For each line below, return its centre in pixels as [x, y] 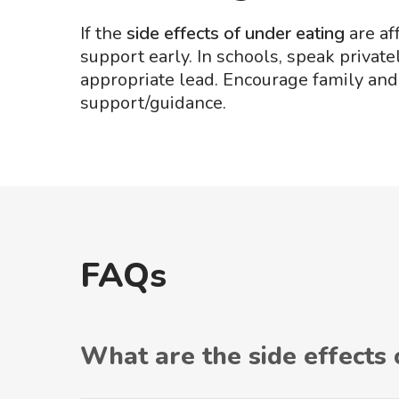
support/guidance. [153, 103]
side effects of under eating [236, 33]
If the [103, 33]
